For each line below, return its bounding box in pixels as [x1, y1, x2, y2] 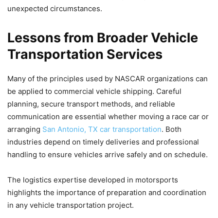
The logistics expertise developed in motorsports [7, 175, 178, 184]
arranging [7, 124, 42, 134]
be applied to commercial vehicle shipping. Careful [7, 86, 182, 96]
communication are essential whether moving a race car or [7, 111, 209, 121]
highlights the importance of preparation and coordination [7, 187, 206, 197]
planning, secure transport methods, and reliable [7, 99, 175, 109]
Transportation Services [7, 46, 163, 62]
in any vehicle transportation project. [7, 200, 134, 210]
